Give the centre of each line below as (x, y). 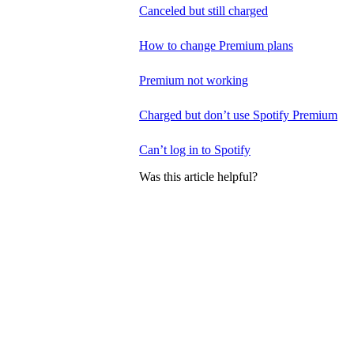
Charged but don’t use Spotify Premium (238, 115)
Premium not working (194, 81)
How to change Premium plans (216, 46)
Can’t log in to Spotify (195, 150)
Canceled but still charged (203, 11)
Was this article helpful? (198, 177)
